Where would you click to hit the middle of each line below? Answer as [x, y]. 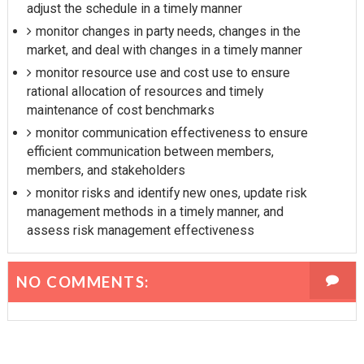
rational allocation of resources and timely [145, 92]
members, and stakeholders [106, 171]
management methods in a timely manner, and [155, 212]
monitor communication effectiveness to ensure [171, 133]
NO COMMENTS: [82, 282]
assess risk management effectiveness [140, 231]
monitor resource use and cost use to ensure [162, 73]
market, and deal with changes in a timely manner [164, 50]
